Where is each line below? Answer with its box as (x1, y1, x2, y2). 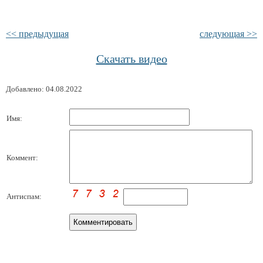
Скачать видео (96, 52, 167, 65)
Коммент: (6, 153, 38, 162)
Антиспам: (6, 192, 42, 201)
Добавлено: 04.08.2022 (6, 85, 82, 93)
